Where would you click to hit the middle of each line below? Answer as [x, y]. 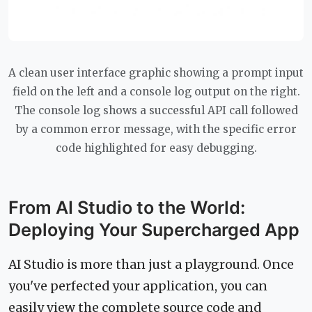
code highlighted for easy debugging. [156, 148]
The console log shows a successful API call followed [156, 110]
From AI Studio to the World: [127, 207]
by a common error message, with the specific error [156, 129]
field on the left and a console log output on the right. [156, 91]
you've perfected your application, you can [138, 286]
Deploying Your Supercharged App [154, 229]
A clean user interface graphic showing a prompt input [156, 72]
